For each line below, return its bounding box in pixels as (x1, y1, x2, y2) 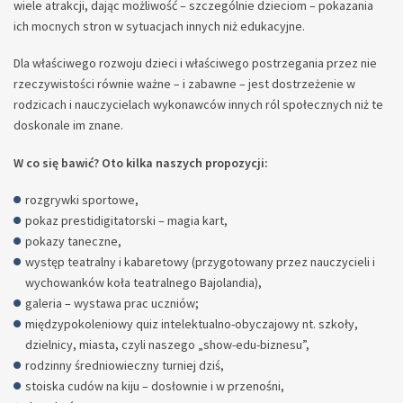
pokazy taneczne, (25, 232, 121, 249)
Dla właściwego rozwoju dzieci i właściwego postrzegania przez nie (13, 55, 377, 72)
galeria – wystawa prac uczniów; (25, 294, 199, 311)
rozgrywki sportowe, (25, 191, 139, 208)
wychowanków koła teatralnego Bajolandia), (25, 273, 262, 291)
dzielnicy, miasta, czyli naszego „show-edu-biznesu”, (25, 336, 309, 353)
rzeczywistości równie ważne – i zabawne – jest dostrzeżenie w (13, 76, 355, 93)
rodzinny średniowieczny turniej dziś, (25, 356, 224, 373)
